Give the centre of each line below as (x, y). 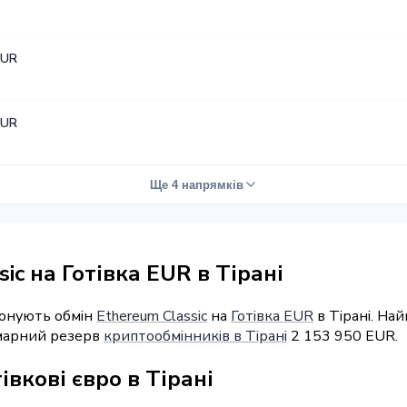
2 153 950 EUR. (342, 336)
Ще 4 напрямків (196, 184)
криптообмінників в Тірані (195, 336)
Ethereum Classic (152, 316)
